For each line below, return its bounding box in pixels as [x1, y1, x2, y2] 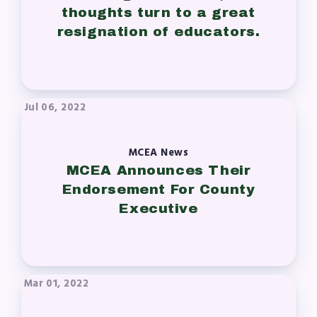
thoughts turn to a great [61, 5, 256, 21]
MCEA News [128, 145, 189, 162]
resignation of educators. [57, 24, 260, 40]
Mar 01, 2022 [23, 276, 89, 293]
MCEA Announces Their [66, 163, 251, 178]
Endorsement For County [62, 182, 255, 197]
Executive [119, 201, 198, 217]
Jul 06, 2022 [23, 99, 86, 116]
